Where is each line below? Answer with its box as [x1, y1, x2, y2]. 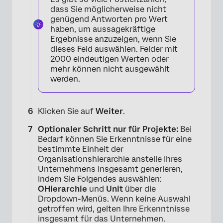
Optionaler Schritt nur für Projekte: [38, 124, 178, 134]
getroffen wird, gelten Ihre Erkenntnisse [38, 204, 190, 214]
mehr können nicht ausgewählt [50, 64, 170, 74]
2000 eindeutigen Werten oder [50, 54, 169, 64]
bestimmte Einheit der [38, 144, 123, 154]
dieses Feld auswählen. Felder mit [50, 44, 178, 54]
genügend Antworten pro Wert [50, 14, 168, 24]
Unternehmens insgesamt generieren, [38, 164, 183, 174]
